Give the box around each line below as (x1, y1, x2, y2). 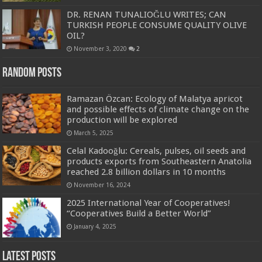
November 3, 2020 (74, 44, 127, 52)
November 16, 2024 (74, 181, 131, 188)
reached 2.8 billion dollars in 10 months (67, 166, 226, 177)
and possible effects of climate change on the (67, 104, 250, 115)
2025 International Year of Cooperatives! (67, 197, 231, 208)
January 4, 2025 (74, 222, 117, 230)
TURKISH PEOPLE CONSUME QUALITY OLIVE (67, 19, 247, 30)
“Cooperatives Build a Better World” (67, 208, 212, 219)
